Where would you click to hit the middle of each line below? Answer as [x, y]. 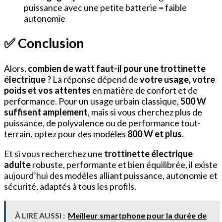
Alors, [16, 68]
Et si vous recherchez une [54, 153]
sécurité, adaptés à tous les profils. [70, 186]
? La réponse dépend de [93, 79]
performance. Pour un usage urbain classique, [92, 101]
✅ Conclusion [44, 43]
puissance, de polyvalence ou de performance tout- [102, 123]
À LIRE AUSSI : [40, 215]
